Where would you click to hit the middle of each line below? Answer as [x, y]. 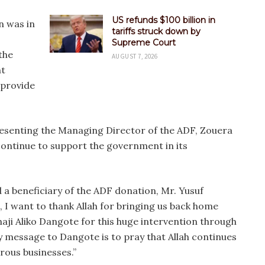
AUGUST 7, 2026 [135, 56]
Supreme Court [144, 43]
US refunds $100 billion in [164, 20]
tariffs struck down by [156, 31]
